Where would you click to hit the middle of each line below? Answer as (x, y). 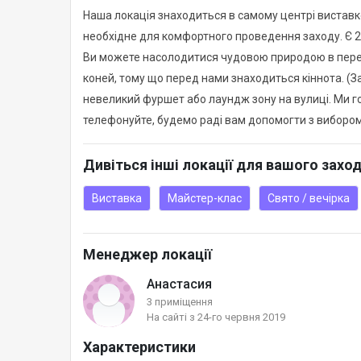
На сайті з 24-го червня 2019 (216, 317)
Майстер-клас (205, 199)
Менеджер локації (147, 255)
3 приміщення (180, 302)
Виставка (117, 199)
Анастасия (179, 284)
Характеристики (139, 346)
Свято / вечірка (309, 199)
